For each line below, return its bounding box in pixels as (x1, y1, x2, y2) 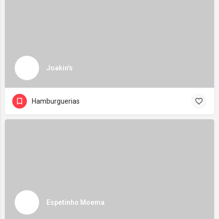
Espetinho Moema (46, 198, 105, 206)
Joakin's (46, 64, 73, 72)
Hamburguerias (32, 97, 80, 105)
